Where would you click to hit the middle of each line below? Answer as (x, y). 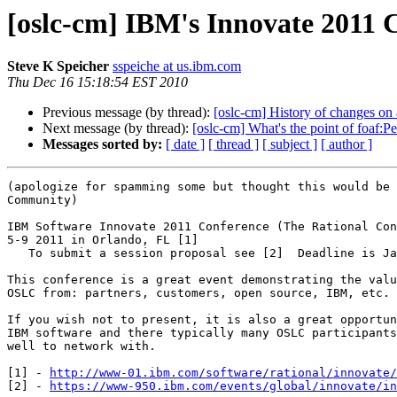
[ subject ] (290, 144)
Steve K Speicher (58, 66)
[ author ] (346, 144)
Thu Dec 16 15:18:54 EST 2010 (97, 82)
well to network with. (82, 346)
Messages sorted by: (102, 144)
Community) (43, 200)
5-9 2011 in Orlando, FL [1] (106, 240)
